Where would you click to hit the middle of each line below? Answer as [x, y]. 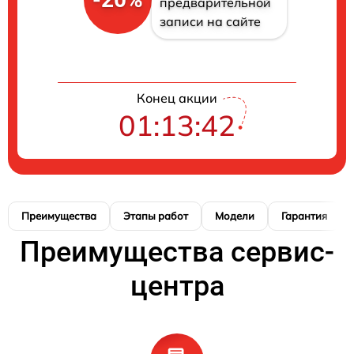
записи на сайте [210, 22]
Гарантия [304, 216]
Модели [235, 216]
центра [177, 286]
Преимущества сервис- [177, 252]
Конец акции [177, 98]
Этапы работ [156, 216]
